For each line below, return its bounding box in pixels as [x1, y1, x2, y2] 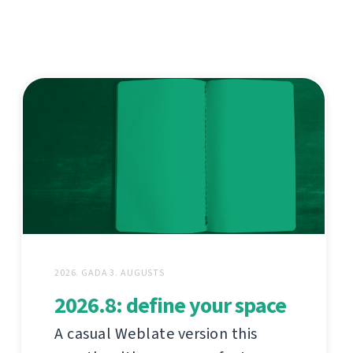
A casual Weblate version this [54, 322, 258, 344]
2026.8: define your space [54, 290, 286, 320]
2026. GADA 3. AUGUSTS [54, 266, 165, 279]
